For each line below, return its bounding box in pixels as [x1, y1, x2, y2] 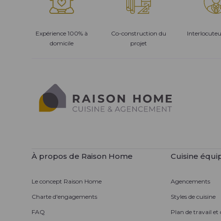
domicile [50, 39, 74, 47]
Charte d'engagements [32, 193, 97, 201]
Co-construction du [111, 30, 167, 37]
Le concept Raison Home [32, 178, 102, 185]
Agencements [170, 178, 210, 185]
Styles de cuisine [170, 193, 216, 201]
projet [130, 39, 147, 47]
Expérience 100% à [36, 30, 88, 37]
